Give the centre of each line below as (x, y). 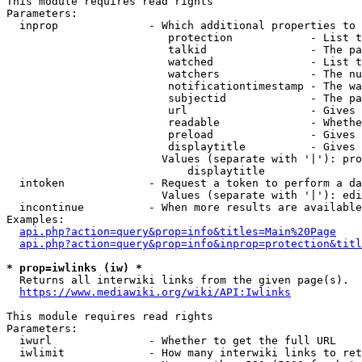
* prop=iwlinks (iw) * (74, 268)
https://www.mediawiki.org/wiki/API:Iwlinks (155, 292)
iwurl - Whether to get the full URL (171, 341)
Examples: (36, 219)
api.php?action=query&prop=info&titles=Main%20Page (178, 232)
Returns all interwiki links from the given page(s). (178, 280)
